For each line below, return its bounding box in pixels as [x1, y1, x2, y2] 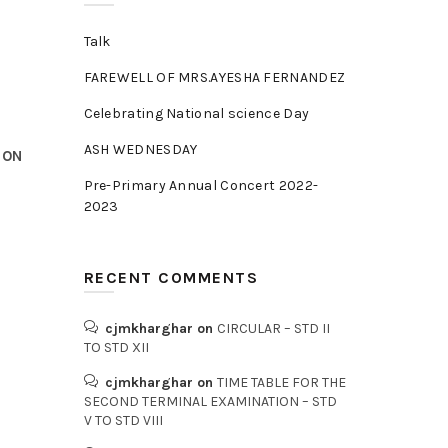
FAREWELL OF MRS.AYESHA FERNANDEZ [83, 69, 346, 86]
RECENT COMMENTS [83, 268, 258, 287]
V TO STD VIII [83, 412, 163, 429]
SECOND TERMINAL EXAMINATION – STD [83, 393, 337, 410]
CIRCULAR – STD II [216, 320, 330, 337]
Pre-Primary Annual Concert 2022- [83, 177, 319, 194]
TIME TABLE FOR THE [216, 374, 346, 391]
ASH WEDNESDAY [83, 141, 198, 158]
